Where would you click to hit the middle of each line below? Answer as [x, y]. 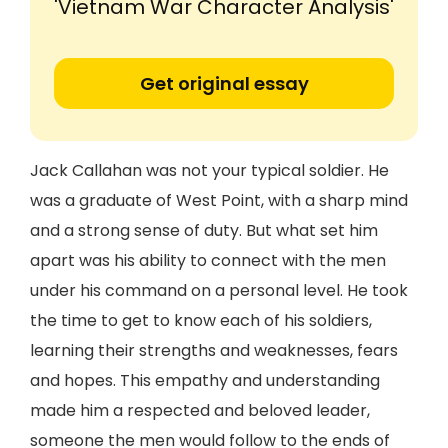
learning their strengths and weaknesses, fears [214, 350]
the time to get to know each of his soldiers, [201, 320]
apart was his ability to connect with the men [208, 260]
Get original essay [224, 83]
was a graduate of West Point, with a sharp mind [219, 200]
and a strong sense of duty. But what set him [204, 230]
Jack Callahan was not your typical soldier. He [209, 170]
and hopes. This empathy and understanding [205, 380]
